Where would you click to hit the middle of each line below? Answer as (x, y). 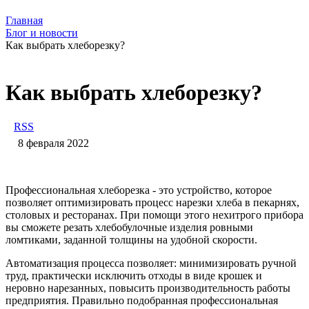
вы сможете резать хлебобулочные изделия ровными (129, 227)
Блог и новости (42, 33)
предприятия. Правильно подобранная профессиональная (142, 300)
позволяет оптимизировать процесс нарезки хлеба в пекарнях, (152, 202)
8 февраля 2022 (53, 143)
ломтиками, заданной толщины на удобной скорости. (131, 239)
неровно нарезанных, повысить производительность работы (148, 288)
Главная (24, 20)
